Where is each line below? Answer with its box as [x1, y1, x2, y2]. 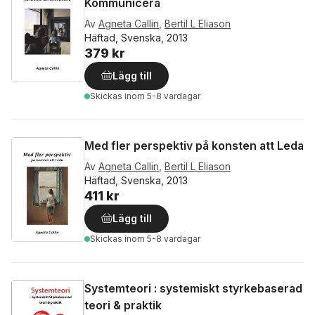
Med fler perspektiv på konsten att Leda [84, 139, 304, 153]
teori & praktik [84, 298, 162, 312]
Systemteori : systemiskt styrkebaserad [84, 281, 302, 295]
